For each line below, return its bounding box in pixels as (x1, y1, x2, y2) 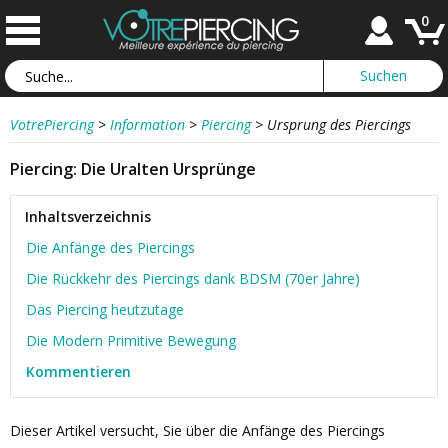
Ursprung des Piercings (267, 115, 411, 134)
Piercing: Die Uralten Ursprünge (10, 158, 256, 180)
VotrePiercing (10, 115, 94, 134)
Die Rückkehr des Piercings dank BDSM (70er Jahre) (26, 269, 360, 288)
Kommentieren (26, 362, 131, 381)
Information (110, 115, 185, 134)
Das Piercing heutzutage (26, 300, 184, 319)
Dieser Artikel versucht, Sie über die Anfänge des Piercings (10, 421, 385, 440)
